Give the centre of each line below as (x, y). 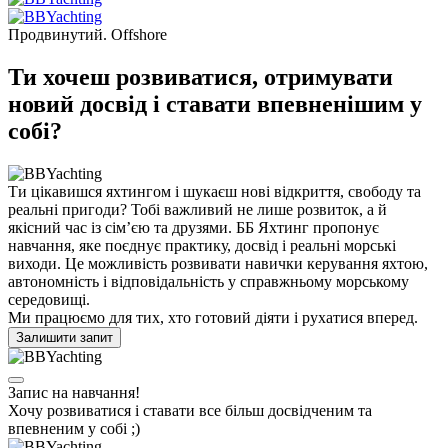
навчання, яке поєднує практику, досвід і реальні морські (202, 245)
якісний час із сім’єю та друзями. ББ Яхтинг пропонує (193, 227)
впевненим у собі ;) (74, 428)
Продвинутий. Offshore (87, 34)
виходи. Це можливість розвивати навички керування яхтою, (218, 263)
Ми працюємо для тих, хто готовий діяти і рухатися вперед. (213, 317)
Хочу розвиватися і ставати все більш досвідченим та (190, 410)
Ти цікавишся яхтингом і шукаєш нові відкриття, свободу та (214, 191)
